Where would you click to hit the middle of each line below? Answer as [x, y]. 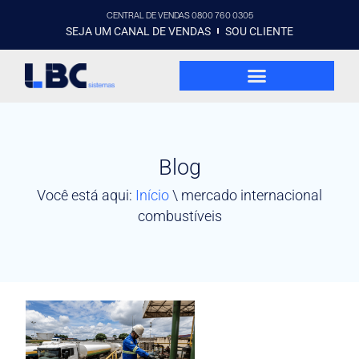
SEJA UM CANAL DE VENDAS [138, 31]
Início [152, 196]
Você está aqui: [86, 196]
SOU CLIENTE [260, 31]
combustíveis [179, 216]
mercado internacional [252, 196]
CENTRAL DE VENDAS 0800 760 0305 [179, 15]
